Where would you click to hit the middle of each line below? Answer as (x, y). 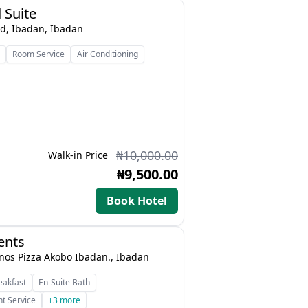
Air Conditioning (108, 54)
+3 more (65, 300)
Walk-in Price (78, 155)
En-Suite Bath (65, 282)
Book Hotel (137, 201)
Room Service (39, 54)
